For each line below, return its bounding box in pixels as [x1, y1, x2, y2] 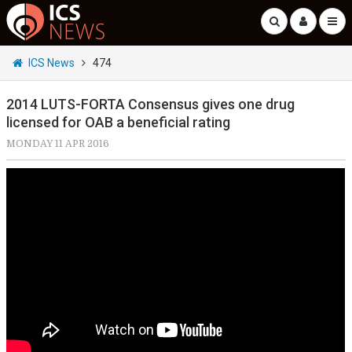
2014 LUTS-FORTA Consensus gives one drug [6, 96, 295, 112]
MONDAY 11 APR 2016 [6, 138, 109, 149]
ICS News [28, 57, 75, 69]
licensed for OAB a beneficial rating [6, 114, 230, 130]
